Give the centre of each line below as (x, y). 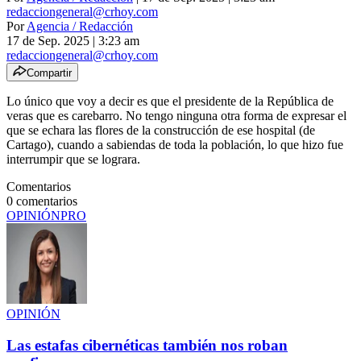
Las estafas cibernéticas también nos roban (147, 345)
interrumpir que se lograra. (73, 159)
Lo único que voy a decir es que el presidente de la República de (170, 101)
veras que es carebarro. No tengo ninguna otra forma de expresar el (176, 115)
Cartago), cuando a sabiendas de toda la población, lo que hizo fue (175, 144)
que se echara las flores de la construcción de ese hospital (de (161, 130)
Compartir (49, 73)
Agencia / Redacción (80, 26)
